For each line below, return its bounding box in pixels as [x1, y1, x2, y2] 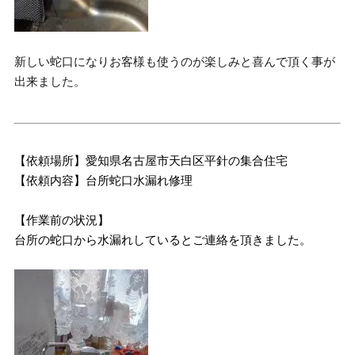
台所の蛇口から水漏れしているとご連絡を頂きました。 [14, 232, 312, 246]
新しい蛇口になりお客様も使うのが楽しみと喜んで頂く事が [14, 55, 336, 68]
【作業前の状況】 [14, 212, 110, 227]
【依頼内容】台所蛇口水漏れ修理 [14, 173, 193, 187]
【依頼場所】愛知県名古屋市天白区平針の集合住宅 [14, 153, 288, 167]
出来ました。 [14, 74, 86, 88]
